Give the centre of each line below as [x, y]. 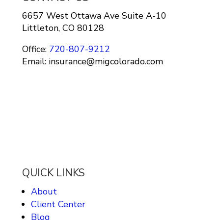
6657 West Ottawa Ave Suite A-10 [94, 15]
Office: [34, 49]
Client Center [58, 204]
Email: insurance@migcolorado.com [92, 61]
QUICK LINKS [53, 173]
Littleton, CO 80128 [63, 28]
